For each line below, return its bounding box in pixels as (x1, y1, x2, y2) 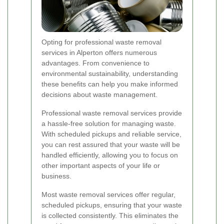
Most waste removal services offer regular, (41, 190, 175, 199)
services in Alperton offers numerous (41, 48, 157, 57)
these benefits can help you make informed (41, 80, 178, 88)
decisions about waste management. (41, 90, 157, 99)
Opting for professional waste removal (41, 38, 161, 46)
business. (41, 172, 71, 180)
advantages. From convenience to (41, 59, 149, 67)
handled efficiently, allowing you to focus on (41, 151, 178, 159)
